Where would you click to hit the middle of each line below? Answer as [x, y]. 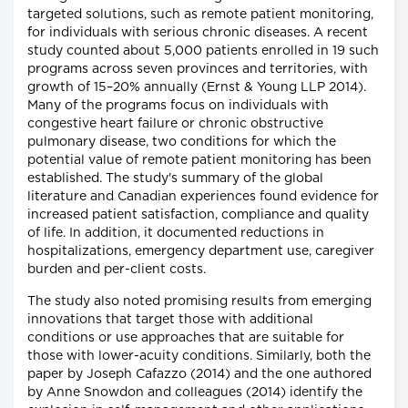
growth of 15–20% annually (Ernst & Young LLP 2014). [197, 88]
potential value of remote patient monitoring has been [199, 161]
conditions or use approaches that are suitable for [186, 338]
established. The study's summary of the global [175, 179]
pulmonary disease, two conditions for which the [182, 143]
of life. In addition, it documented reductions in [176, 234]
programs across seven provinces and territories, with [198, 70]
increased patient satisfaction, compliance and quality [198, 215]
